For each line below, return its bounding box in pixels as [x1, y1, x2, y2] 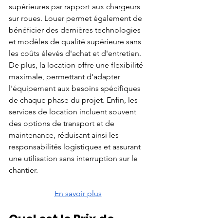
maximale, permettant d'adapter [9, 72, 122, 81]
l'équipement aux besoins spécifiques [9, 83, 143, 93]
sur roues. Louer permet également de [9, 13, 144, 23]
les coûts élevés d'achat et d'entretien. [9, 48, 143, 58]
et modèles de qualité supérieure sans [9, 36, 143, 46]
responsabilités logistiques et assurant [9, 142, 143, 151]
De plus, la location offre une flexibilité [9, 60, 145, 70]
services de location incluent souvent [9, 107, 138, 116]
